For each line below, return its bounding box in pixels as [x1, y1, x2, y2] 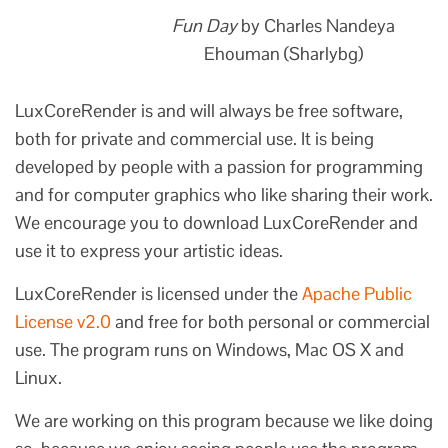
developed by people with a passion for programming [15, 155, 423, 179]
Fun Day [171, 13, 237, 37]
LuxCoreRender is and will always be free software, [15, 99, 403, 123]
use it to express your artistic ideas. [15, 239, 283, 263]
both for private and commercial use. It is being [15, 127, 374, 151]
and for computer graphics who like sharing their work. [15, 183, 433, 207]
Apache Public [302, 282, 412, 306]
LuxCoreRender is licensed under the [15, 282, 302, 306]
